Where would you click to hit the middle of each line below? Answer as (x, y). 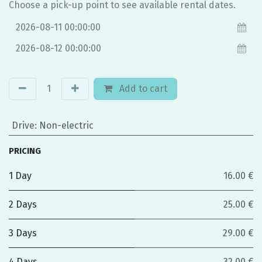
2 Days (23, 204)
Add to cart (142, 89)
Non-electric (66, 125)
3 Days (23, 233)
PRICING (25, 151)
